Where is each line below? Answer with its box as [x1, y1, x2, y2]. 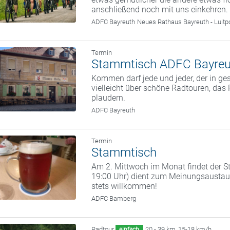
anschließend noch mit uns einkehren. [91, 5, 228, 15]
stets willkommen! [91, 181, 158, 191]
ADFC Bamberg [91, 195, 137, 203]
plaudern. [91, 93, 126, 103]
